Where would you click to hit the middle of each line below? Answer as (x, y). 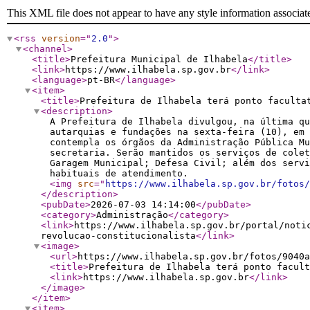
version (61, 38)
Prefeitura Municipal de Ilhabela (159, 59)
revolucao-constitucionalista (118, 236)
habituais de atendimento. (119, 173)
